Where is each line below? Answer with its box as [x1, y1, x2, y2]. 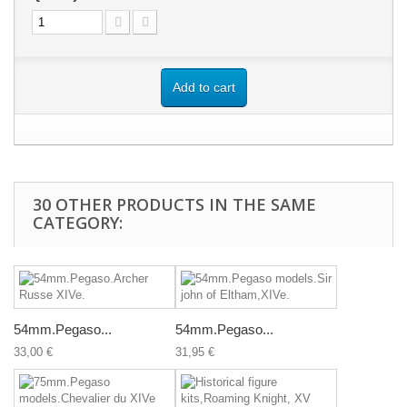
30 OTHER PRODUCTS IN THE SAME [33, 194, 316, 215]
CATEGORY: [33, 212, 123, 233]
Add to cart [172, 80, 235, 94]
